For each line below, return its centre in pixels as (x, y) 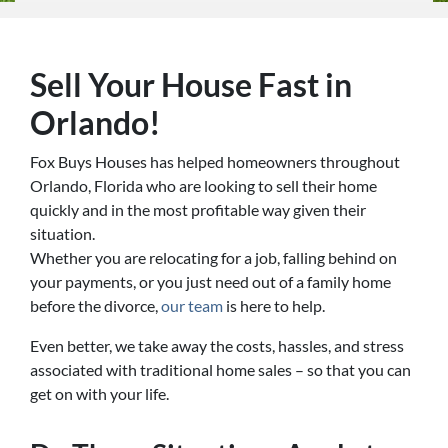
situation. (62, 233)
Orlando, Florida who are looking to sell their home (203, 185)
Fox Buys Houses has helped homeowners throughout (215, 161)
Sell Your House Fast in (191, 84)
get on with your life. (99, 393)
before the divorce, (95, 305)
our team (192, 305)
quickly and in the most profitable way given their (198, 209)
